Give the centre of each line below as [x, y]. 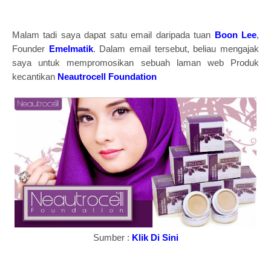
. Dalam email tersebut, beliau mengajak [176, 49]
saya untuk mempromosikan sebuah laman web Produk [135, 63]
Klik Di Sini [155, 237]
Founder [31, 49]
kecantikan [35, 77]
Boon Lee [236, 35]
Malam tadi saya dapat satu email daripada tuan [113, 35]
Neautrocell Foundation [107, 77]
